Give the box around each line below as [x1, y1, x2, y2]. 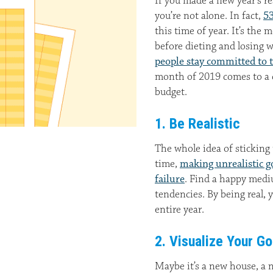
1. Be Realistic [155, 115, 240, 132]
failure [155, 172, 185, 186]
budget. [155, 85, 187, 99]
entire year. [155, 203, 204, 216]
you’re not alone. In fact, [155, 9, 263, 23]
